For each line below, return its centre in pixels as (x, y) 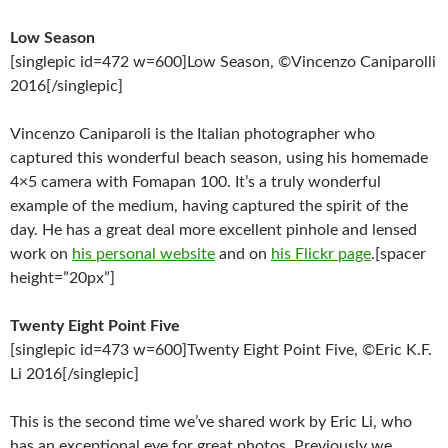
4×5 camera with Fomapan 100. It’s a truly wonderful (195, 182)
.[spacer (398, 254)
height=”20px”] (62, 278)
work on (41, 254)
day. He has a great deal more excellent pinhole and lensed (213, 230)
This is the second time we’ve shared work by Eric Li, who (211, 422)
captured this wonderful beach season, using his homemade (219, 158)
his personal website (143, 254)
